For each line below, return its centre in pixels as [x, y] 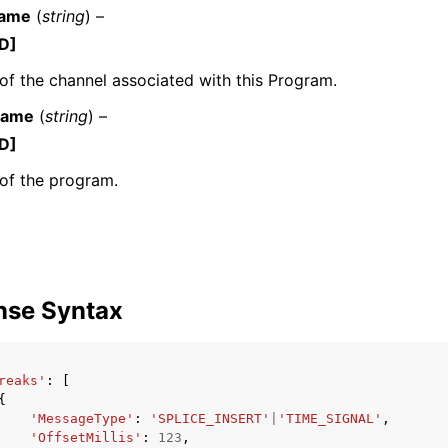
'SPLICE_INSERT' [210, 418]
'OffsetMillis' [86, 437]
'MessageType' [82, 418]
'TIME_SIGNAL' [330, 418]
